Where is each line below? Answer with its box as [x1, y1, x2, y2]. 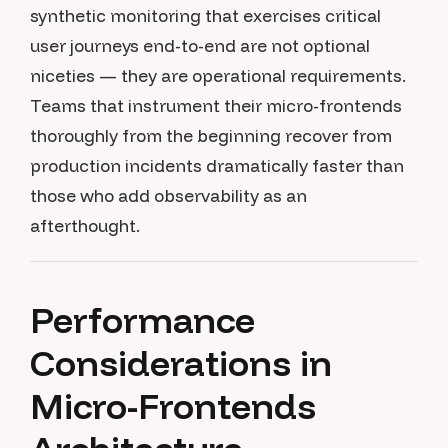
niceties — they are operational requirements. [30, 65, 406, 86]
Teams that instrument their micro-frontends [30, 95, 402, 116]
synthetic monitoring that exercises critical [30, 5, 381, 26]
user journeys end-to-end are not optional [30, 35, 370, 56]
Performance [30, 297, 255, 342]
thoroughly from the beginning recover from [30, 125, 392, 146]
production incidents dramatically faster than [30, 155, 404, 176]
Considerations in [30, 340, 332, 385]
